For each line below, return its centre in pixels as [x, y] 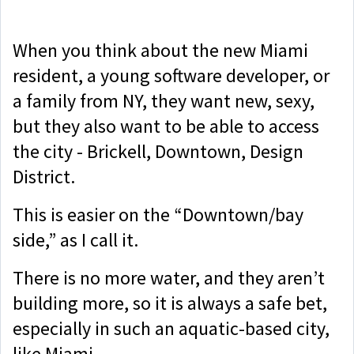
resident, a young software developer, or [171, 75]
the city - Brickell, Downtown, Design [158, 151]
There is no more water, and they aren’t [169, 277]
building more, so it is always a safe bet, [170, 303]
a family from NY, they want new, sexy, [164, 100]
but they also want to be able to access [166, 126]
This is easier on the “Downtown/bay [158, 214]
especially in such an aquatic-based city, [171, 328]
